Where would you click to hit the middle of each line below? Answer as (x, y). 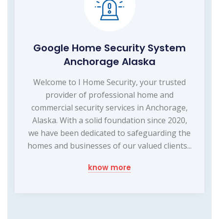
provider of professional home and (109, 95)
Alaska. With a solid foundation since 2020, (109, 120)
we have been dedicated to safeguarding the (109, 133)
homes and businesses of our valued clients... (109, 145)
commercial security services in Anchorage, (109, 107)
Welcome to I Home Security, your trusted (109, 82)
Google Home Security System (109, 48)
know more (109, 167)
